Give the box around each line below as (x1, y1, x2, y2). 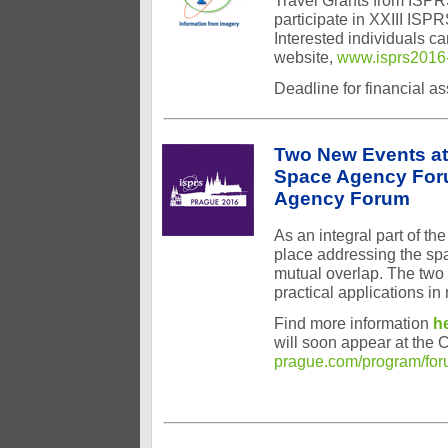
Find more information (274, 314, 433, 332)
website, (274, 48, 337, 66)
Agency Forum (274, 188, 410, 209)
